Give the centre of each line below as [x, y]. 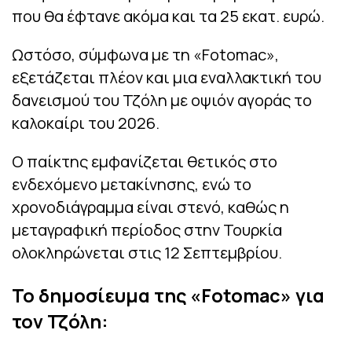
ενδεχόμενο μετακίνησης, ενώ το [132, 185]
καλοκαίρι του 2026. [86, 123]
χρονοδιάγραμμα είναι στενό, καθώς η [150, 207]
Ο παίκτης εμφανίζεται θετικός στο [145, 162]
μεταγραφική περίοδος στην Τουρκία [147, 230]
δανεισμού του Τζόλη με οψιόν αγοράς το [162, 101]
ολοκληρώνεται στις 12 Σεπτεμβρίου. [147, 253]
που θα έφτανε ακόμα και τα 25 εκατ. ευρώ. [168, 16]
